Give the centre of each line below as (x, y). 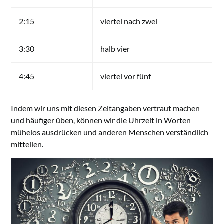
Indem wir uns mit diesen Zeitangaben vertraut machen (106, 108)
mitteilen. (27, 144)
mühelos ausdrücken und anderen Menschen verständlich (110, 132)
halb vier (115, 49)
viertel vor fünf (126, 76)
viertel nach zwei (129, 21)
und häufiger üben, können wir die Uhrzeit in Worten (101, 120)
